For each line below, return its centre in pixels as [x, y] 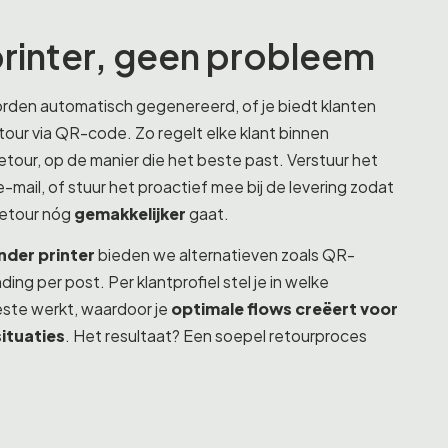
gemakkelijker [130, 213]
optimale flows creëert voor [284, 309]
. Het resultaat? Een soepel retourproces [216, 336]
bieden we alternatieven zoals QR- [225, 255]
